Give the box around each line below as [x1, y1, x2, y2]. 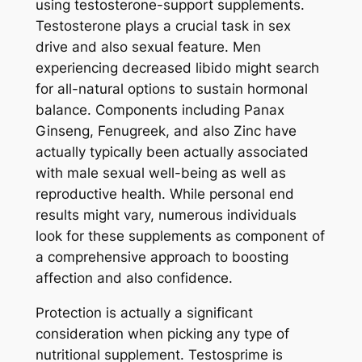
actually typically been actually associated [35, 144, 309, 161]
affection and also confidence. [35, 270, 233, 287]
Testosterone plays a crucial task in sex [35, 18, 291, 35]
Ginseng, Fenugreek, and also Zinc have [35, 123, 297, 140]
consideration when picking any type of [35, 326, 289, 343]
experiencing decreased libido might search [35, 60, 319, 77]
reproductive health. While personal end [35, 186, 294, 203]
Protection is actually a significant [35, 305, 253, 322]
